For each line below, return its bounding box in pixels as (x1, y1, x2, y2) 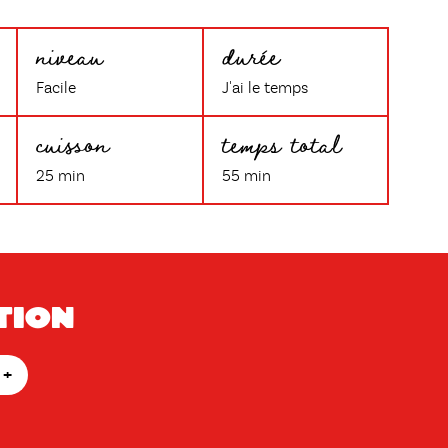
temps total (221, 118, 341, 167)
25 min (36, 169, 86, 185)
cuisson (36, 118, 110, 167)
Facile (36, 81, 77, 97)
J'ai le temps (221, 81, 308, 97)
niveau (36, 30, 104, 79)
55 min (221, 169, 271, 185)
